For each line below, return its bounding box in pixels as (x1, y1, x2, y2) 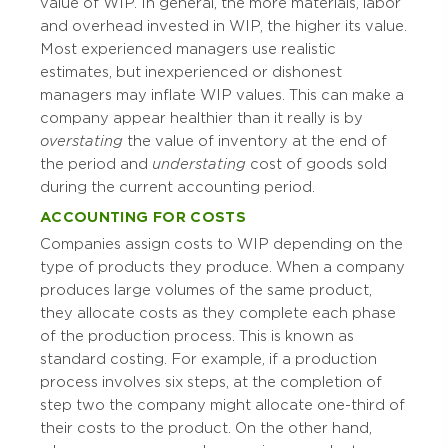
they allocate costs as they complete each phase (40, 305, 396, 322)
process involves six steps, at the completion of (40, 374, 382, 391)
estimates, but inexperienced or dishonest (40, 64, 342, 81)
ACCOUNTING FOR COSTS (40, 209, 246, 226)
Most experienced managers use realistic (40, 41, 336, 58)
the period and (40, 156, 152, 173)
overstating (40, 133, 123, 150)
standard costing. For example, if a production (40, 351, 377, 368)
